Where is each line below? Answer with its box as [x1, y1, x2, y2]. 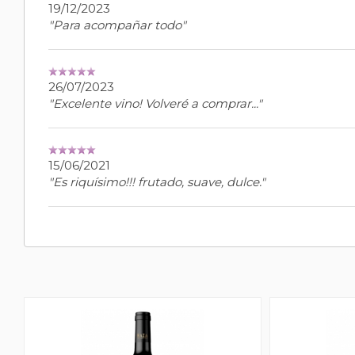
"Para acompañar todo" [48, 17, 186, 33]
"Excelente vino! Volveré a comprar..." [48, 96, 262, 112]
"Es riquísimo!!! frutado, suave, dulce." [48, 174, 265, 190]
